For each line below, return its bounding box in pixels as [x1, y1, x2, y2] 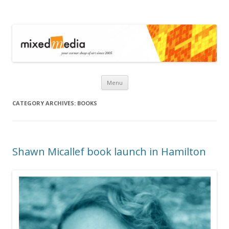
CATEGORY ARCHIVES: [12, 99, 77, 107]
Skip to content [128, 73, 178, 83]
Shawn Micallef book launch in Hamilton [12, 144, 206, 158]
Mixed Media [12, 11, 91, 28]
